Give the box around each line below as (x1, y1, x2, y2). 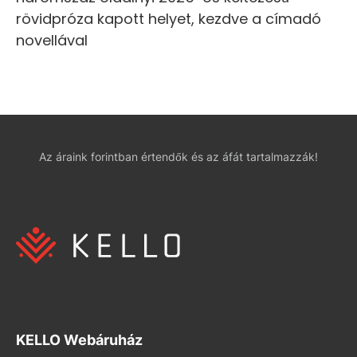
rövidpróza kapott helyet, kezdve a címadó (16, 8, 321, 29)
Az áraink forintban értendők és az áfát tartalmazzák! (39, 149, 318, 163)
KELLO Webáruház (16, 331, 143, 348)
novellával (16, 29, 88, 50)
